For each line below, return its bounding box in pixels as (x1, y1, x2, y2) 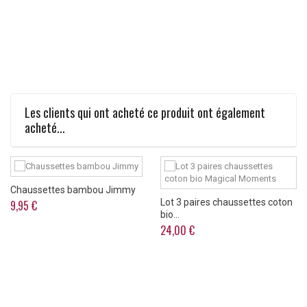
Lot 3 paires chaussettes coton (160, 197, 293, 208)
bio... (160, 209, 180, 221)
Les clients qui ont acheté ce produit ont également (25, 103, 265, 122)
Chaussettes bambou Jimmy (10, 184, 136, 196)
